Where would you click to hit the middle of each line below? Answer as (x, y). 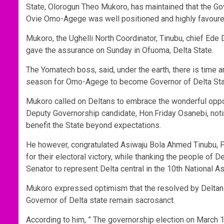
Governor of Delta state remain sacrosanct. (100, 200)
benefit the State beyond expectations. (93, 125)
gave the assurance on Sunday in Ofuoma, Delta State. (120, 50)
